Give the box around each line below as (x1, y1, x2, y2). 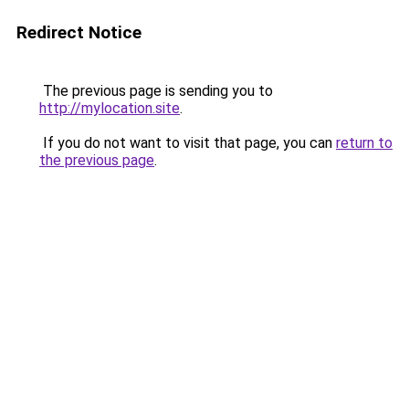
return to (336, 134, 393, 152)
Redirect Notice (16, 22, 142, 43)
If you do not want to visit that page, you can (39, 134, 336, 152)
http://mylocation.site (39, 100, 180, 117)
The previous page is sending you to (39, 82, 273, 100)
